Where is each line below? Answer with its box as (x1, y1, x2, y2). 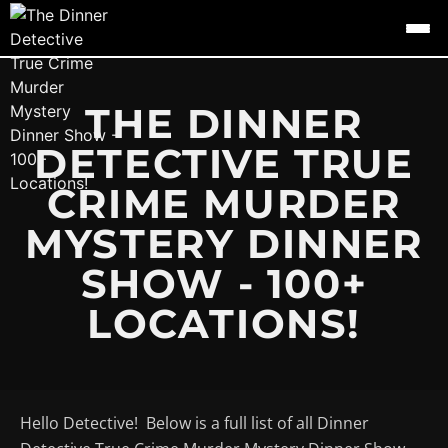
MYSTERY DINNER (25, 218, 423, 268)
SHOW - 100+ (80, 258, 368, 308)
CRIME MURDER (46, 178, 402, 228)
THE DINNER (85, 98, 363, 148)
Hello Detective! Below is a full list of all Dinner (20, 411, 369, 434)
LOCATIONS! (86, 298, 361, 348)
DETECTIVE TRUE (34, 138, 414, 188)
